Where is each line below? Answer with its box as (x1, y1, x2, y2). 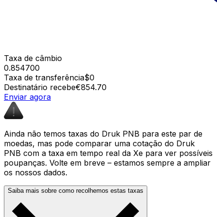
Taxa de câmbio (4, 53, 62, 63)
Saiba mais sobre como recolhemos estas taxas (8, 186, 143, 194)
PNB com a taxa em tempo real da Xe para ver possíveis (4, 148, 213, 158)
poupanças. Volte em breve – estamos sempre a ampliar (4, 157, 211, 168)
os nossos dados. (4, 167, 67, 177)
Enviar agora (4, 92, 51, 102)
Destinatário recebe (4, 82, 76, 92)
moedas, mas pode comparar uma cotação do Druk (4, 138, 195, 148)
